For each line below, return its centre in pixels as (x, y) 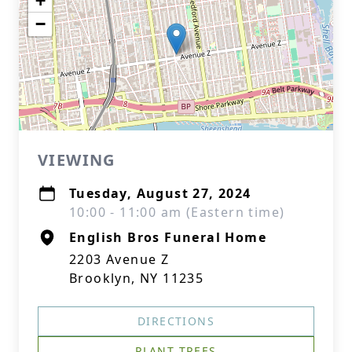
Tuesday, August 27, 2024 (160, 193)
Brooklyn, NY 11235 (137, 278)
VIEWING (77, 160)
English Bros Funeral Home (168, 237)
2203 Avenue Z (119, 259)
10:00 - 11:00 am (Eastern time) (177, 212)
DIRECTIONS (176, 321)
